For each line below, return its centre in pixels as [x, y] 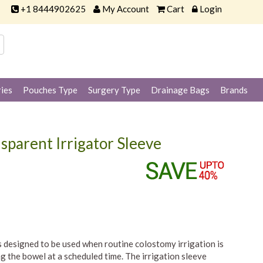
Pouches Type [50, 90]
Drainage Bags [180, 90]
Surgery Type [114, 90]
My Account [125, 9]
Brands [234, 90]
